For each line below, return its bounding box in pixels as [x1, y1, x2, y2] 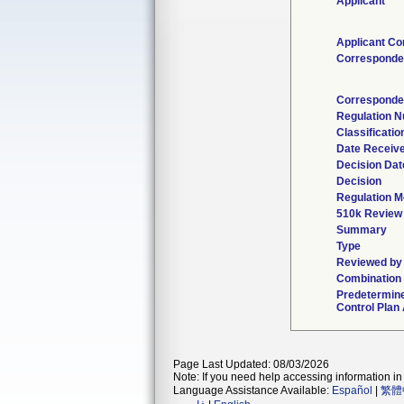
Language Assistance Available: [173, 384, 332, 397]
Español [332, 384, 372, 397]
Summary [336, 224, 387, 236]
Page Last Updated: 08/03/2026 [173, 358, 329, 371]
